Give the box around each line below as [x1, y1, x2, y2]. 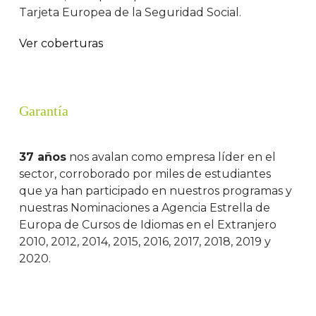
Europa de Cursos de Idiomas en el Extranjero [19, 218, 277, 232]
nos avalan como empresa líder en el [66, 150, 276, 164]
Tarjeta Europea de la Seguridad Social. [19, 6, 242, 20]
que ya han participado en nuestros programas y [19, 184, 293, 198]
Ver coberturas [19, 37, 104, 51]
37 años [19, 150, 67, 164]
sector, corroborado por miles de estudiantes [19, 167, 272, 181]
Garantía [19, 103, 69, 119]
